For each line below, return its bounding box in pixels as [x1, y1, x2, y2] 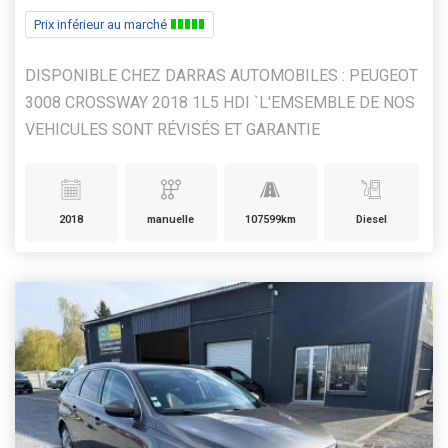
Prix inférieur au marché [34, 16, 170, 32]
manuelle [147, 212, 195, 226]
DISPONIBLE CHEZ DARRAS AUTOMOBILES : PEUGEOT [25, 65, 418, 85]
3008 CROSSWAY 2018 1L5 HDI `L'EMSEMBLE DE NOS [25, 92, 415, 112]
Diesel [355, 212, 387, 226]
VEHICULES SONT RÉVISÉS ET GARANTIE [25, 119, 320, 139]
